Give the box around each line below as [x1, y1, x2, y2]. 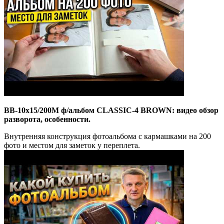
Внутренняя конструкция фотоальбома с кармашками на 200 [4, 131, 211, 140]
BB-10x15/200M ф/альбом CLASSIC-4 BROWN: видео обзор [4, 105, 218, 114]
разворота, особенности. [4, 114, 90, 123]
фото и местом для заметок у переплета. [4, 140, 140, 149]
